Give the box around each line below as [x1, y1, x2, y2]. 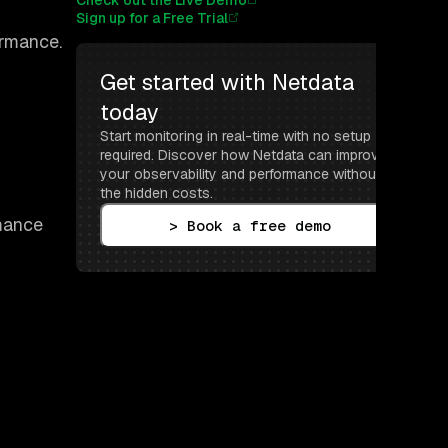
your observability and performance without [100, 165, 381, 184]
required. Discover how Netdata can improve [100, 146, 387, 165]
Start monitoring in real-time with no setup [100, 127, 371, 146]
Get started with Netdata [100, 68, 355, 97]
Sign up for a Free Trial [76, 9, 228, 28]
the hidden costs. [100, 184, 213, 203]
